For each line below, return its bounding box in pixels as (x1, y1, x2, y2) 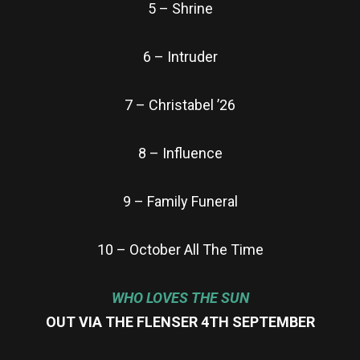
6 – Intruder (142, 47, 218, 65)
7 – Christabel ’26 (125, 96, 235, 113)
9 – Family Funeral (122, 192, 238, 210)
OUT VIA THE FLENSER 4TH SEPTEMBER (45, 313, 315, 330)
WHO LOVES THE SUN (111, 288, 249, 306)
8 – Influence (137, 144, 223, 162)
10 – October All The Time (96, 240, 264, 258)
